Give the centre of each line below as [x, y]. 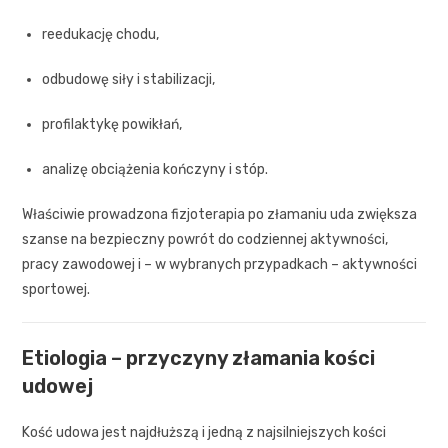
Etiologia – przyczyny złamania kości [199, 357]
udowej [58, 385]
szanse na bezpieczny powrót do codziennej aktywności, [205, 239]
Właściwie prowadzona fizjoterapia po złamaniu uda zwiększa [220, 214]
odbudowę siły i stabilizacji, [129, 79]
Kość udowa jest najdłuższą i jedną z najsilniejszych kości [204, 432]
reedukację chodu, [101, 34]
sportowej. [56, 289]
